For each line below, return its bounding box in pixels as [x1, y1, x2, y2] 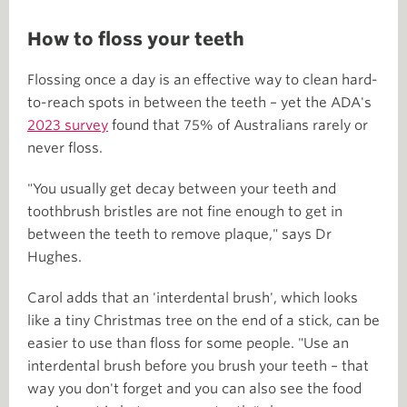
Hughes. [27, 248, 82, 265]
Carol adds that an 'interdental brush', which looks [27, 289, 358, 306]
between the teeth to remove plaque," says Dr [27, 225, 332, 243]
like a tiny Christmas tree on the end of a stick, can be [27, 312, 380, 329]
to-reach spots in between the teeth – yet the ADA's [27, 94, 372, 111]
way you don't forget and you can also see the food [27, 380, 362, 397]
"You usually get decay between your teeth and [27, 180, 336, 197]
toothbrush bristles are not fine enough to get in [27, 203, 342, 220]
